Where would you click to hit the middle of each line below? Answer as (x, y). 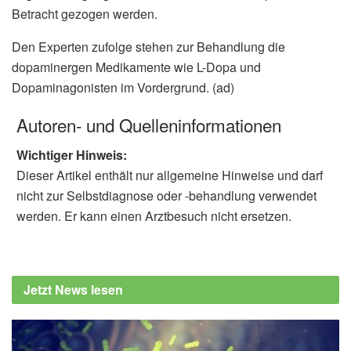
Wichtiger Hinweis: (72, 154)
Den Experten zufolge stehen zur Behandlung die (148, 47)
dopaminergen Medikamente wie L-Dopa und (136, 67)
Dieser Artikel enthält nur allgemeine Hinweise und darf (170, 175)
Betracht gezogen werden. (85, 14)
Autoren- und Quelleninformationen (149, 124)
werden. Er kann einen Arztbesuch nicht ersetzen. (154, 215)
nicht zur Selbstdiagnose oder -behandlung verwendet (166, 195)
